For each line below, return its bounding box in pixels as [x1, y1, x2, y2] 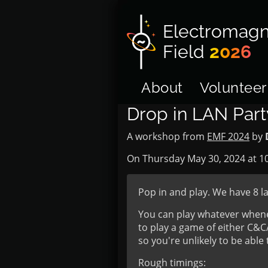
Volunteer [200, 79, 267, 96]
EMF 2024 [207, 130, 249, 143]
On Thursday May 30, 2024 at [127, 152, 259, 165]
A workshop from [127, 130, 207, 143]
